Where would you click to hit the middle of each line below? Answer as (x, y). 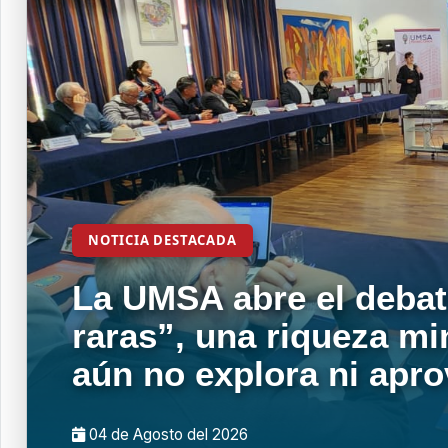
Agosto (158, 434)
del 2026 (215, 434)
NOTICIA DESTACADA (162, 240)
